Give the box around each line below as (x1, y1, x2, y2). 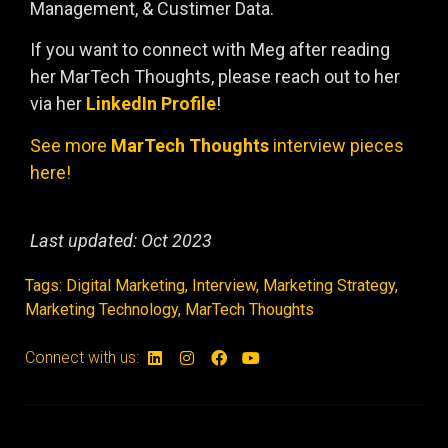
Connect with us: (25, 347, 139, 367)
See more (30, 134, 111, 156)
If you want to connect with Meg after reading (30, 39, 390, 61)
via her (30, 93, 86, 115)
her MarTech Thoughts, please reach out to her (30, 66, 400, 88)
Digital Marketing (66, 275, 185, 295)
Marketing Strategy (263, 275, 395, 295)
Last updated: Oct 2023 (30, 229, 212, 251)
